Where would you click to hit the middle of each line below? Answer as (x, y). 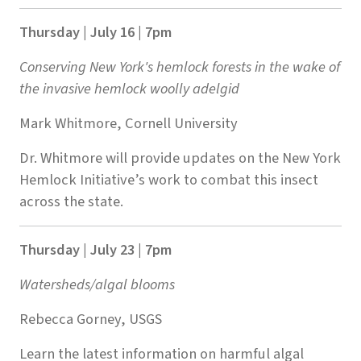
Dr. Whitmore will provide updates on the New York (180, 158)
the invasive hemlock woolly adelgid (129, 89)
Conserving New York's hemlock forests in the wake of (180, 67)
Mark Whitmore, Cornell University (129, 124)
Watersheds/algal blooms (97, 285)
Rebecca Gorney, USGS (91, 320)
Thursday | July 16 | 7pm (95, 33)
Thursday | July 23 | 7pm (95, 250)
